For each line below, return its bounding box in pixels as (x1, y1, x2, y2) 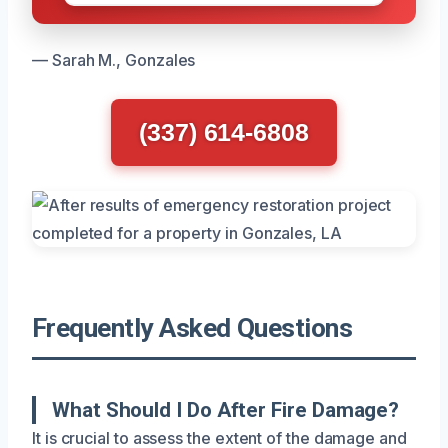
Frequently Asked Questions (32, 312, 353, 343)
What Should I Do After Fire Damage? (52, 397, 400, 422)
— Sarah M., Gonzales (32, 49, 196, 70)
